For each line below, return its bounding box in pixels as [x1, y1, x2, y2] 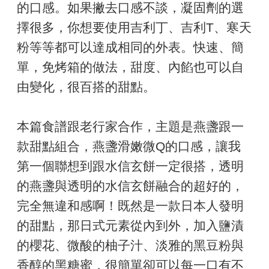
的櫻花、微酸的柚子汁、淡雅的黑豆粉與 [17, 238, 244, 252]
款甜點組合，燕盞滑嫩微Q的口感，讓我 [17, 139, 241, 153]
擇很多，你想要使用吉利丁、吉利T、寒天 [17, 20, 252, 34]
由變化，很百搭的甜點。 [17, 79, 156, 94]
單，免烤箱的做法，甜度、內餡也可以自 [17, 59, 244, 74]
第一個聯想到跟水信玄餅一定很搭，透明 [17, 159, 244, 173]
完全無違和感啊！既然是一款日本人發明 [17, 198, 244, 213]
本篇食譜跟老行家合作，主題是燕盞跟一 [17, 119, 244, 133]
